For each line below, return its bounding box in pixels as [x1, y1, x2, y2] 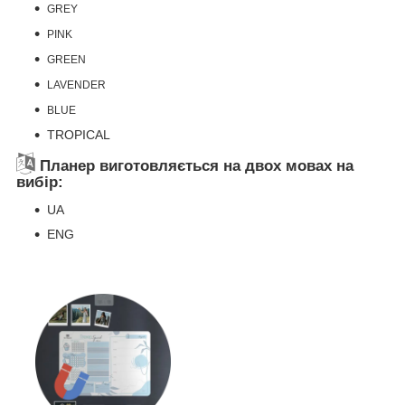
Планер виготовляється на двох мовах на [35, 157, 353, 175]
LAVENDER [47, 79, 106, 92]
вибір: [16, 174, 63, 192]
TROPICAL [47, 127, 110, 143]
